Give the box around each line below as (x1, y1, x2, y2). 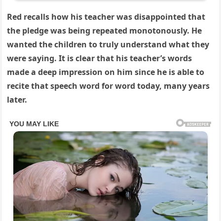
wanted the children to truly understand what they (7, 39, 210, 50)
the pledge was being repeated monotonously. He (7, 25, 202, 37)
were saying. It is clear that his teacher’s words (7, 53, 192, 64)
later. (7, 94, 28, 106)
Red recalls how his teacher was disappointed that (7, 11, 206, 23)
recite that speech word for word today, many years (7, 80, 210, 92)
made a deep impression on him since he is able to (7, 67, 205, 78)
